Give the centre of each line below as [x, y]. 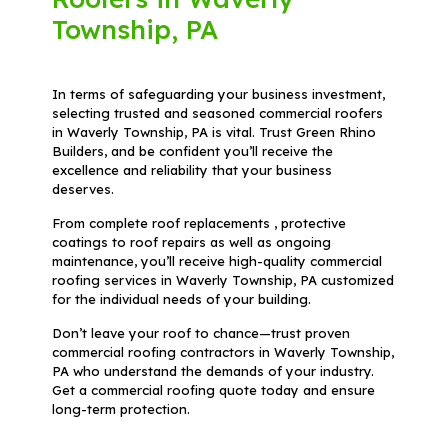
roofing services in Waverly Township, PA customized [223, 280]
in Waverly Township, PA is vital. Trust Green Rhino [214, 132]
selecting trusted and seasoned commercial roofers [218, 113]
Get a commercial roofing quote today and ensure [214, 390]
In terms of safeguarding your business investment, [219, 94]
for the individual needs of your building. [182, 299]
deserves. [83, 189]
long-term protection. [121, 409]
